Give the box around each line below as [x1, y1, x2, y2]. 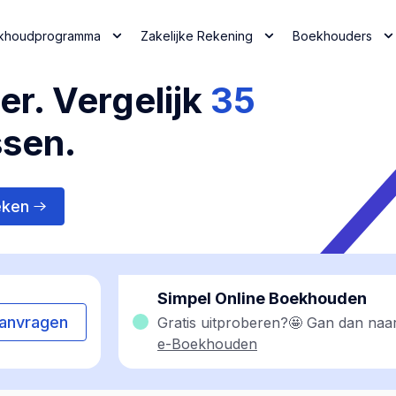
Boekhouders [293, 27, 372, 43]
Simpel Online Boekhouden [157, 289, 367, 308]
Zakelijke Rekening [141, 27, 253, 43]
